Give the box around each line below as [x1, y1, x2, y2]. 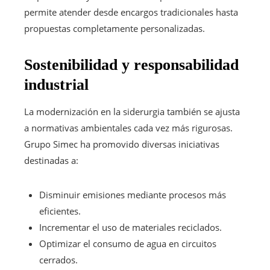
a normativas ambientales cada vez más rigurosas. [24, 121, 233, 134]
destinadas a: [24, 154, 78, 166]
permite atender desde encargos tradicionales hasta [24, 5, 238, 18]
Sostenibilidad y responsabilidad [24, 55, 239, 74]
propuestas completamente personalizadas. [24, 22, 205, 34]
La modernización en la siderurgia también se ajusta [24, 105, 240, 118]
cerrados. [39, 253, 78, 266]
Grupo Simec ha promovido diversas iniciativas [24, 137, 219, 150]
